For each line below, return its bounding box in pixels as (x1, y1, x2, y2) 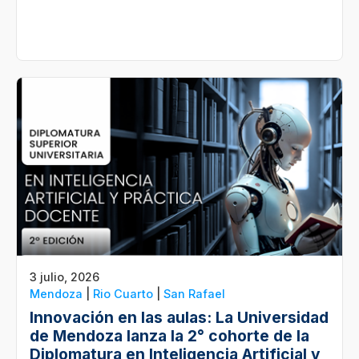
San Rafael (163, 286, 225, 301)
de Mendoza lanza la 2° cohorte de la (30, 325, 309, 345)
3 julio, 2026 (30, 269, 99, 284)
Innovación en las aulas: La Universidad (30, 307, 329, 327)
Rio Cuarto (93, 286, 153, 301)
